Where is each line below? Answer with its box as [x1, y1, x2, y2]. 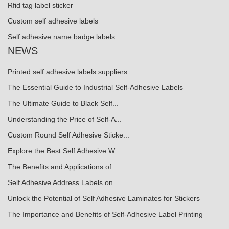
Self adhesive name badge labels [8, 32, 115, 41]
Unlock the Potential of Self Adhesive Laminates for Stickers [8, 194, 200, 202]
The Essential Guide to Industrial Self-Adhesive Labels [8, 83, 183, 91]
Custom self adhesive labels [8, 16, 98, 25]
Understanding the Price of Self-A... [8, 114, 122, 123]
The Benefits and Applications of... [8, 162, 118, 171]
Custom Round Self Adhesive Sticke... [8, 130, 129, 139]
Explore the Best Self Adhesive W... [8, 146, 121, 155]
